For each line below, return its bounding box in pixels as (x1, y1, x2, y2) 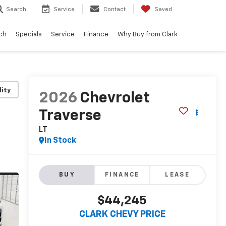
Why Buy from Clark (118, 31, 178, 38)
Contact (103, 7, 126, 13)
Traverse (38, 108, 101, 124)
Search (6, 7, 26, 13)
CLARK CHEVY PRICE (79, 210, 165, 219)
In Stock (44, 137, 76, 145)
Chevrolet (79, 91, 150, 106)
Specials (16, 31, 42, 38)
